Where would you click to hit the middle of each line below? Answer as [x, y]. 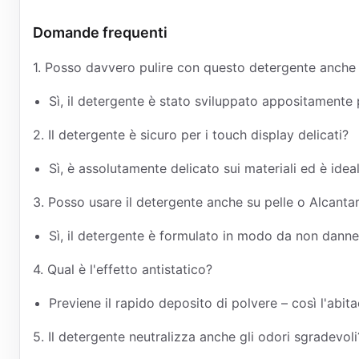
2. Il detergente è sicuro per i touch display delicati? [191, 135]
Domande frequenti [100, 32]
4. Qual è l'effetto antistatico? [123, 269]
